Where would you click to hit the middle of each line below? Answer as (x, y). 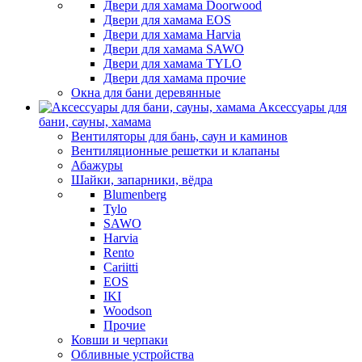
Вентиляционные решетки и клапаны (175, 151)
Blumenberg (135, 194)
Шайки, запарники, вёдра (142, 180)
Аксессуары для (303, 107)
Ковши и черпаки (120, 340)
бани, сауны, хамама (95, 122)
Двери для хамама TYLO (173, 63)
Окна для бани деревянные (146, 93)
